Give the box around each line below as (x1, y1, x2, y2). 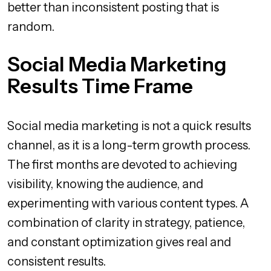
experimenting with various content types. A (7, 195, 249, 211)
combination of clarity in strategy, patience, (7, 215, 245, 230)
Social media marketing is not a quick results (7, 118, 251, 133)
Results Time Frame (7, 73, 193, 98)
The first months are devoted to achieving (7, 157, 237, 172)
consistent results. (7, 253, 106, 269)
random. (7, 19, 54, 34)
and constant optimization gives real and (7, 234, 231, 249)
